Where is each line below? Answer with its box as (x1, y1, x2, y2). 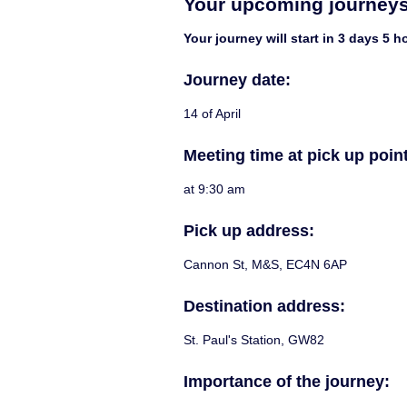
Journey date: (184, 70, 291, 89)
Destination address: (184, 296, 345, 315)
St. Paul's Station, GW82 (184, 332, 324, 347)
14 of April (184, 105, 241, 121)
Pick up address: (184, 221, 314, 240)
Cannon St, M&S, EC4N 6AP (184, 256, 347, 272)
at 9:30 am (184, 181, 245, 196)
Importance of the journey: (184, 372, 390, 391)
